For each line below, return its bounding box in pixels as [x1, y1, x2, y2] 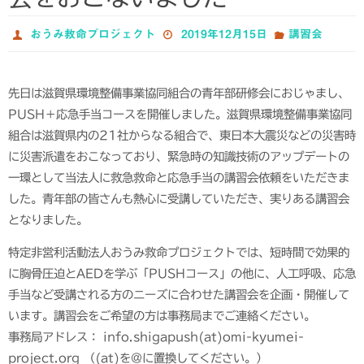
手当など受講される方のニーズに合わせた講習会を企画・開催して [8, 288, 349, 301]
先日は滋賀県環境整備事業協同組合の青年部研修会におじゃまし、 [8, 87, 349, 99]
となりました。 [8, 214, 88, 226]
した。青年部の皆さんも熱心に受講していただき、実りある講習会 [8, 193, 349, 205]
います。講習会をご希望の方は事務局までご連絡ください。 [8, 310, 315, 323]
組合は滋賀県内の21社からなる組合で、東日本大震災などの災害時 [8, 129, 356, 141]
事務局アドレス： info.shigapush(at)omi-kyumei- [8, 331, 304, 344]
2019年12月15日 [180, 28, 267, 40]
